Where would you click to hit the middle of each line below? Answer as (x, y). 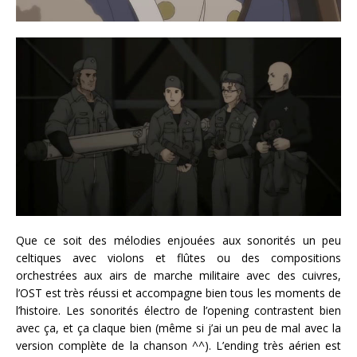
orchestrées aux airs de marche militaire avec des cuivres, (178, 276)
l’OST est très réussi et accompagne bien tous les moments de (178, 293)
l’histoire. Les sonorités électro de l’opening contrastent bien (178, 311)
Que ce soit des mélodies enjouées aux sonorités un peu (178, 241)
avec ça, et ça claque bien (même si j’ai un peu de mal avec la (178, 328)
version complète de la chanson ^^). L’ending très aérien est (178, 346)
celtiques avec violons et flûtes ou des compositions (178, 258)
